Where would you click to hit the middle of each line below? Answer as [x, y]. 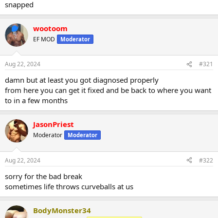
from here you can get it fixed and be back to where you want [108, 90]
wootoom [50, 28]
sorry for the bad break [44, 176]
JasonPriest [54, 124]
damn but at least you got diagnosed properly [82, 80]
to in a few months [36, 100]
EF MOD [44, 39]
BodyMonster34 [62, 210]
